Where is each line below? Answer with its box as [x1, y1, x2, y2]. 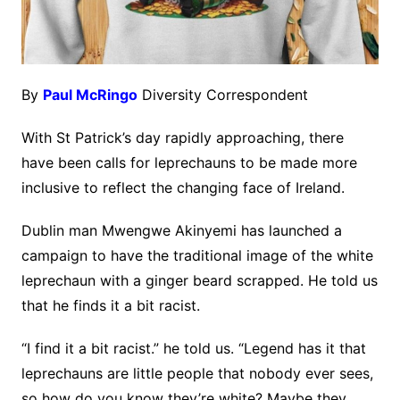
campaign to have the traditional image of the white [21, 246, 373, 265]
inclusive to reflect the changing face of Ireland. [21, 179, 345, 197]
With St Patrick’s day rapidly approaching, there [21, 129, 344, 147]
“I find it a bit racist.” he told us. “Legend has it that [21, 339, 366, 358]
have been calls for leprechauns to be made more [21, 154, 357, 172]
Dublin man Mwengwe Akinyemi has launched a [21, 221, 342, 240]
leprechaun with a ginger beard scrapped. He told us [21, 271, 378, 290]
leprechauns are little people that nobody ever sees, [21, 364, 373, 383]
